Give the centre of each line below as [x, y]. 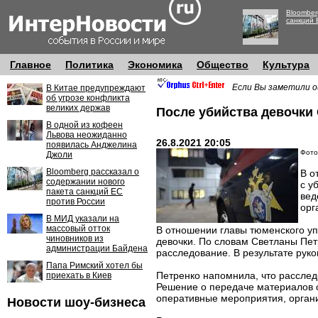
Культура [286, 65]
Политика [89, 65]
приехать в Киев [79, 275]
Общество [223, 65]
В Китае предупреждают [96, 88]
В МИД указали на [83, 219]
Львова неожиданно [87, 135]
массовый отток [78, 229]
